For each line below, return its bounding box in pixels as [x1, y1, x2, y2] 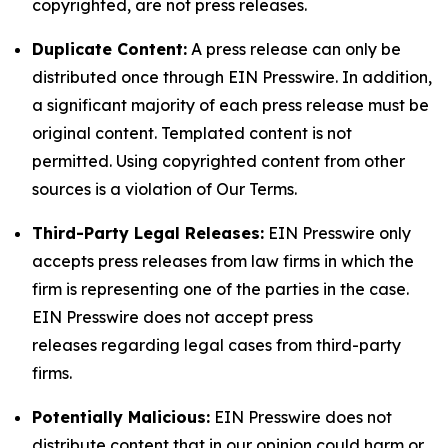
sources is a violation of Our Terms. [32, 179, 297, 199]
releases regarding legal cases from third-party [32, 335, 401, 355]
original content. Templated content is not [32, 123, 352, 143]
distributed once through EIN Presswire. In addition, [32, 67, 432, 87]
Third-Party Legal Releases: [32, 223, 264, 243]
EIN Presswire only [264, 223, 411, 243]
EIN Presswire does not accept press [32, 307, 313, 327]
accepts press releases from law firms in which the [32, 251, 414, 271]
